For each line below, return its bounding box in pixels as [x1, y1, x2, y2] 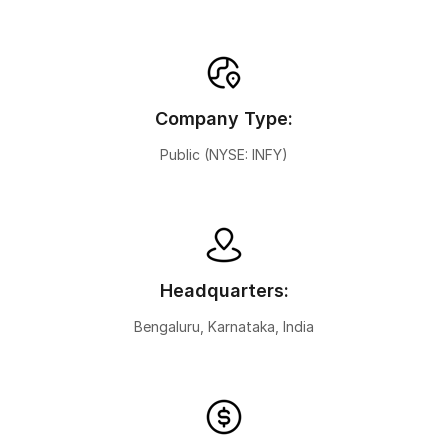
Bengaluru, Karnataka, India [134, 317, 314, 335]
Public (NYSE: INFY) [160, 145, 288, 163]
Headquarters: [159, 279, 289, 301]
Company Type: [155, 107, 293, 129]
